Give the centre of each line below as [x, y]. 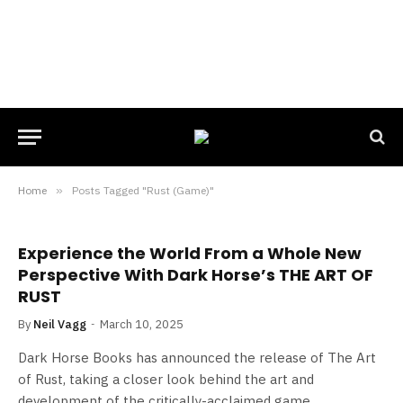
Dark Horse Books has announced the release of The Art [197, 358]
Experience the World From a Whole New [190, 253]
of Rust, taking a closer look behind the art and [166, 379]
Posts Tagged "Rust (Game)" [143, 190]
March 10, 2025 [142, 324]
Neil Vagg [60, 324]
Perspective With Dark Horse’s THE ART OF [196, 275]
